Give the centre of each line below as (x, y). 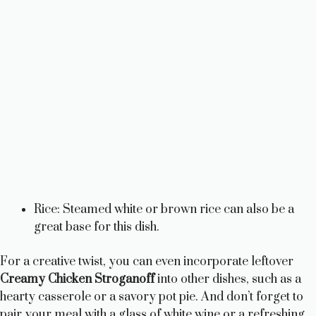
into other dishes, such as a (228, 279)
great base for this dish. (97, 227)
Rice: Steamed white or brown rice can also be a (164, 209)
